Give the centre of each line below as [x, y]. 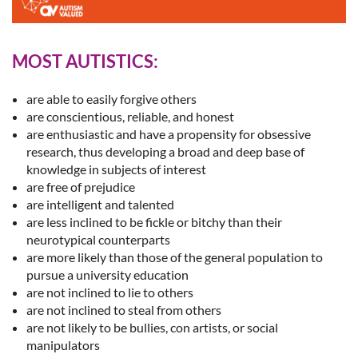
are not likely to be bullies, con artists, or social [152, 328]
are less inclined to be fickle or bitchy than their [154, 222]
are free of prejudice [81, 187]
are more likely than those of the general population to [175, 257]
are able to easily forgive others [111, 99]
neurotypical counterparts [98, 240]
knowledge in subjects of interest [116, 169]
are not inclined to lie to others [110, 292]
